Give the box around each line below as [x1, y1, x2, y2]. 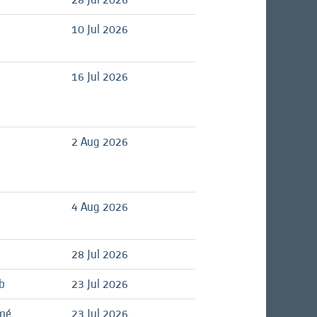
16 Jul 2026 [71, 67, 128, 86]
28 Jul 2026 [71, 245, 128, 263]
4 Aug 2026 [71, 197, 128, 216]
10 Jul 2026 [71, 20, 128, 38]
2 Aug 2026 [71, 132, 128, 151]
